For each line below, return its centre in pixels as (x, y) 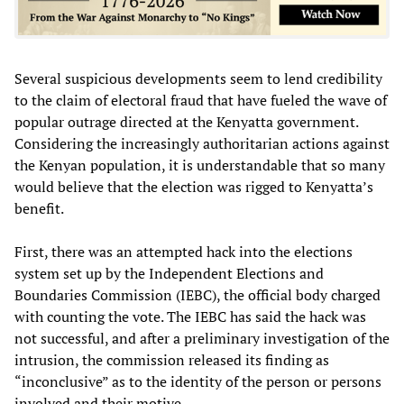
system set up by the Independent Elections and (169, 273)
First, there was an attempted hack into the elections (184, 251)
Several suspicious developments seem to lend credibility (198, 78)
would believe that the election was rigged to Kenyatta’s (194, 186)
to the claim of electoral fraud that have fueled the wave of (201, 100)
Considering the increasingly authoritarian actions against (202, 143)
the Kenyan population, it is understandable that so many (200, 165)
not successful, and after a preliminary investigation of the (202, 338)
